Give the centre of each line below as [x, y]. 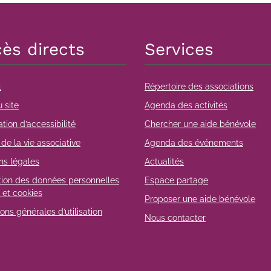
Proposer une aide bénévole [200, 199]
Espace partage [176, 180]
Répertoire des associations [199, 87]
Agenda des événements [194, 143]
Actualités [164, 162]
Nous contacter [175, 218]
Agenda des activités [186, 105]
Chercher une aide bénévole [200, 124]
